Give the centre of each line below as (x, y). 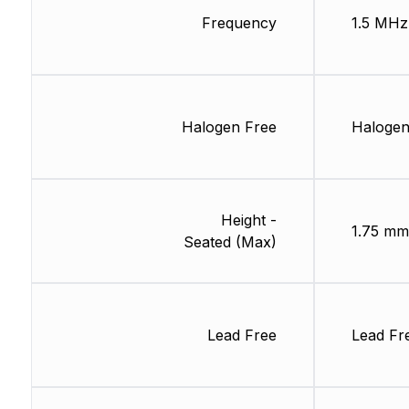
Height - (248, 220)
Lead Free (241, 335)
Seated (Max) (230, 242)
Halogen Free (229, 127)
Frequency (239, 23)
